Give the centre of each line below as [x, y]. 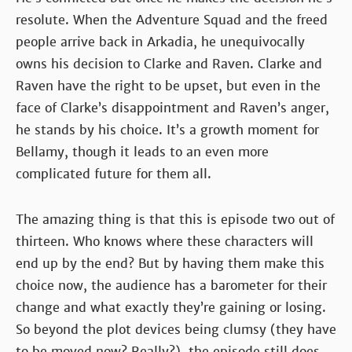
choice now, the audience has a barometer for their [171, 285]
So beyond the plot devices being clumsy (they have [176, 329]
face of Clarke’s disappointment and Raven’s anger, [172, 108]
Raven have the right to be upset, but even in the [168, 86]
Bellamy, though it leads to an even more [142, 152]
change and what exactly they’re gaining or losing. [171, 307]
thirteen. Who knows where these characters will [165, 241]
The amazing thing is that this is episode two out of [175, 219]
